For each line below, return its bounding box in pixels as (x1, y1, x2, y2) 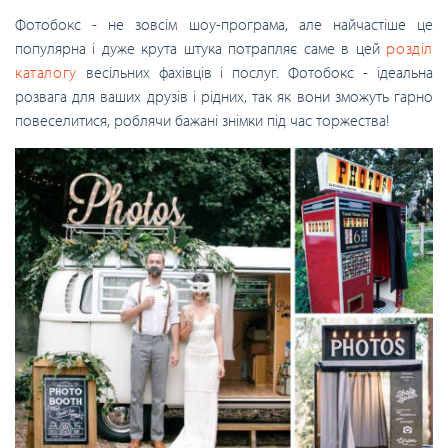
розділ (386, 38, 433, 59)
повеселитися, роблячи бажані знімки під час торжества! (15, 110, 389, 131)
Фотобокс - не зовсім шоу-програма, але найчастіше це (15, 14, 433, 35)
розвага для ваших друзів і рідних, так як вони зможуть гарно (15, 86, 433, 107)
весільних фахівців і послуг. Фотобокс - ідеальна (76, 62, 433, 83)
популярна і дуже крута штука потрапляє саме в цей (15, 38, 387, 59)
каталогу (15, 62, 77, 83)
